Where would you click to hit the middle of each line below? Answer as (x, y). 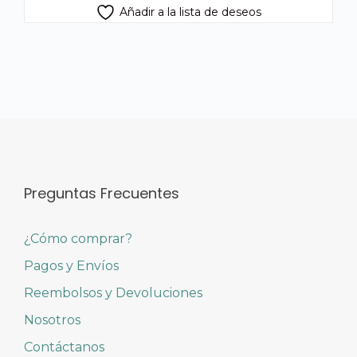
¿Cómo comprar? (78, 238)
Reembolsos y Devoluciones (113, 292)
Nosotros (52, 320)
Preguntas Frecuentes (102, 193)
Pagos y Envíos (71, 265)
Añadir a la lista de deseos (190, 12)
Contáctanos (64, 347)
